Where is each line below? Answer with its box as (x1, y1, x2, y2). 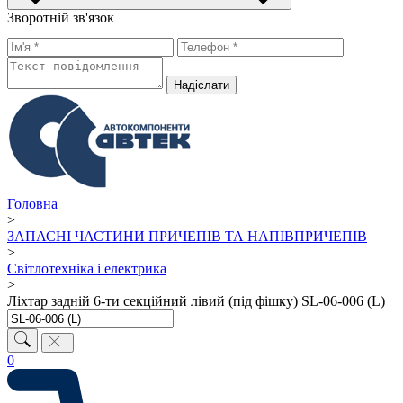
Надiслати (174, 78, 229, 93)
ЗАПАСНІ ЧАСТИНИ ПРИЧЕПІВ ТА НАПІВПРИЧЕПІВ (7, 228, 367, 245)
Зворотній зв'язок (7, 10, 114, 26)
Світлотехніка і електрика (7, 261, 166, 277)
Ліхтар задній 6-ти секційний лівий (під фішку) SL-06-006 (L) (7, 293, 385, 309)
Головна (7, 196, 58, 212)
